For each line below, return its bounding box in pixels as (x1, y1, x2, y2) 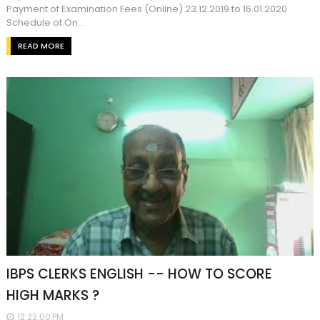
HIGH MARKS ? (6, 286, 99, 305)
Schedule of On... (6, 16, 84, 29)
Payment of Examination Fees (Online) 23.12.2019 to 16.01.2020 (6, 2, 287, 16)
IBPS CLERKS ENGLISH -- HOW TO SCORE (6, 264, 272, 284)
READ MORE (17, 40, 64, 51)
